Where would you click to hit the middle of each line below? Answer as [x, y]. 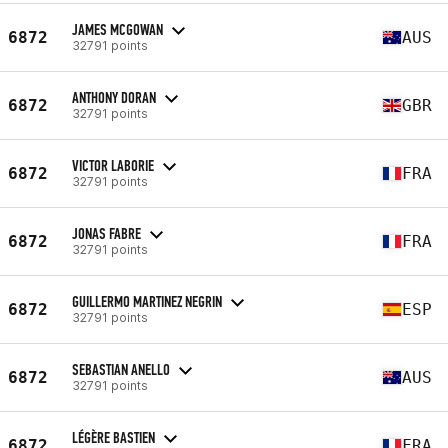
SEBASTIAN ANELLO [121, 369]
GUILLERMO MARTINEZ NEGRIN [147, 301]
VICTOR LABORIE [113, 165]
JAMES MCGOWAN [117, 29]
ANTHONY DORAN [114, 97]
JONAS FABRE [106, 233]
